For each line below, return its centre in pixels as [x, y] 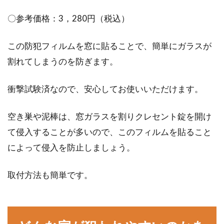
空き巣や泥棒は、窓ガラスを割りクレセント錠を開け [109, 116]
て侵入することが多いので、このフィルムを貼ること [109, 132]
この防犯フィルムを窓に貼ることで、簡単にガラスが [109, 46]
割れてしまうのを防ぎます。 [63, 61]
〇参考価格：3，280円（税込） [68, 18]
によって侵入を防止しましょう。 [71, 147]
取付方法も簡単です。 [50, 175]
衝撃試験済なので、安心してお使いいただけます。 [105, 89]
